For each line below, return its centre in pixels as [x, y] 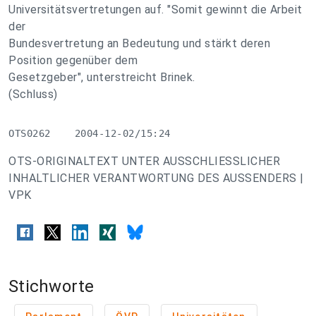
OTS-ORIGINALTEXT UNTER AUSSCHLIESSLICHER [144, 161]
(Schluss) [33, 94]
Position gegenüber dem [73, 60]
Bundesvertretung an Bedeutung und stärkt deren [139, 43]
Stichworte [51, 287]
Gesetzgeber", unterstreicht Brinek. [102, 77]
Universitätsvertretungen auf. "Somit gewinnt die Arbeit [156, 10]
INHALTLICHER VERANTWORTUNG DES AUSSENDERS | [156, 178]
